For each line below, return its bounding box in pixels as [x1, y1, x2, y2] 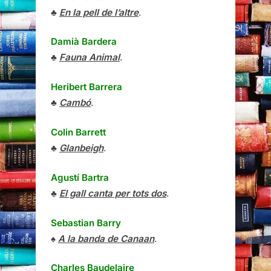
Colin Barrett [51, 126, 106, 138]
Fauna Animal [59, 51, 120, 64]
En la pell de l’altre [59, 6, 139, 18]
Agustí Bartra [51, 171, 109, 183]
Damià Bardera [51, 36, 117, 48]
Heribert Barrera [51, 81, 122, 93]
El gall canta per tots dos [59, 187, 166, 199]
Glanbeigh [59, 142, 103, 154]
